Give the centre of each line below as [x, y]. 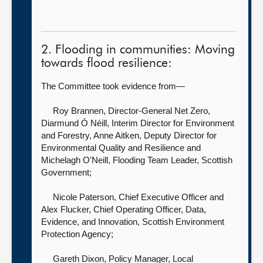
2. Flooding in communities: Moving [138, 50]
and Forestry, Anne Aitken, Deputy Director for [129, 135]
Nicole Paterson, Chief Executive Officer [131, 197]
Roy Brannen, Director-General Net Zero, [131, 111]
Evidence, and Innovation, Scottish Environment [133, 222]
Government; [66, 172]
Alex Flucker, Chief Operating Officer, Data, [124, 209]
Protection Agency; [77, 234]
